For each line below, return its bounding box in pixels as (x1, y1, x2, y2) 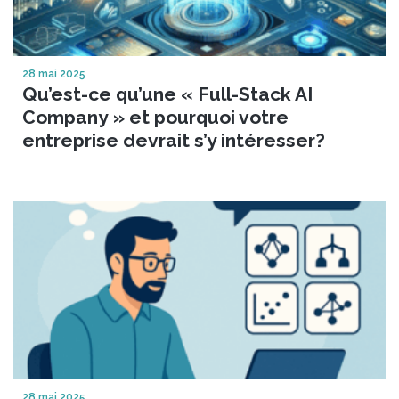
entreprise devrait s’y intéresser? (22, 128, 325, 151)
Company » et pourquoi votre (22, 105, 289, 128)
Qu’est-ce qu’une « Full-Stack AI (22, 82, 313, 105)
